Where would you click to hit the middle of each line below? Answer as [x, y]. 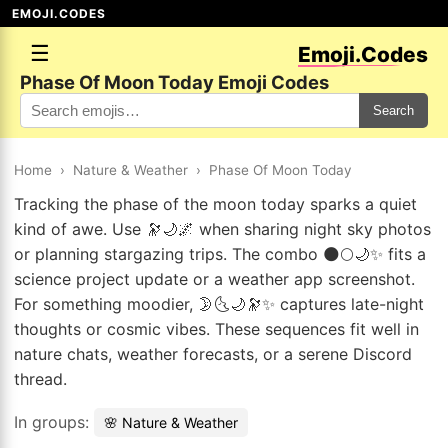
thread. [40, 379]
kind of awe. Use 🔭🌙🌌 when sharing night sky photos [222, 229]
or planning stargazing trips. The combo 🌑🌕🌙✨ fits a [220, 254]
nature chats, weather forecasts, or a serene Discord [213, 354]
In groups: [54, 422]
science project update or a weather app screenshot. [214, 279]
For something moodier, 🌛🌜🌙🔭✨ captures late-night [219, 304]
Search [393, 110]
